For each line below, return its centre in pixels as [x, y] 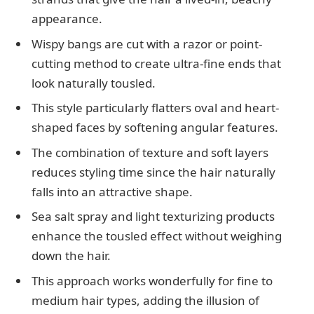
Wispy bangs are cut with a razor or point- [147, 43]
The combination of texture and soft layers [150, 152]
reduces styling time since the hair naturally [153, 172]
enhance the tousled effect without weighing [157, 236]
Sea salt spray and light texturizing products [153, 217]
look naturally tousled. [94, 83]
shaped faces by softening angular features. [155, 128]
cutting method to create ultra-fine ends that [156, 63]
